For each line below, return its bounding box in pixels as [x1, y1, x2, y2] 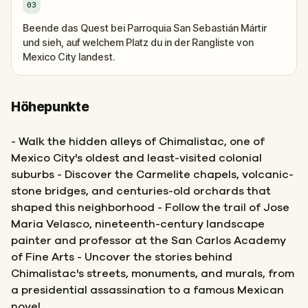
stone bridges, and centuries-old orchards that [11, 186, 271, 197]
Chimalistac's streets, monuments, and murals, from [11, 268, 294, 279]
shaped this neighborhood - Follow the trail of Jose [11, 202, 289, 213]
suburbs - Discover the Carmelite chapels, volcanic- [11, 169, 294, 180]
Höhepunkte [11, 99, 89, 115]
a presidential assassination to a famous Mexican [11, 285, 284, 296]
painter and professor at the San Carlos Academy [11, 235, 286, 246]
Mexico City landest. [23, 51, 115, 63]
